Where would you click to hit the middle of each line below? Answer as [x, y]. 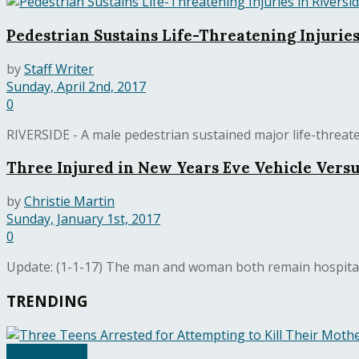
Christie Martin [69, 202]
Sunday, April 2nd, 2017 [76, 86]
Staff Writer [59, 69]
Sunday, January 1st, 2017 [83, 219]
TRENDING [47, 301]
